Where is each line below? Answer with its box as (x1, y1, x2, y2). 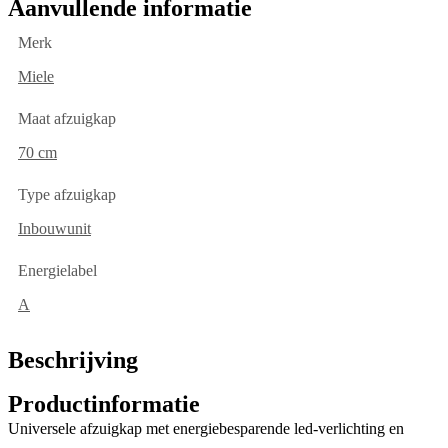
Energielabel (18, 262, 97, 280)
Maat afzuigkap (18, 110, 116, 128)
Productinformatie (8, 391, 200, 418)
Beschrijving (8, 347, 138, 374)
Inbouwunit (18, 220, 91, 238)
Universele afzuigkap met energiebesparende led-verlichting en (8, 420, 404, 438)
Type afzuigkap (18, 186, 116, 204)
